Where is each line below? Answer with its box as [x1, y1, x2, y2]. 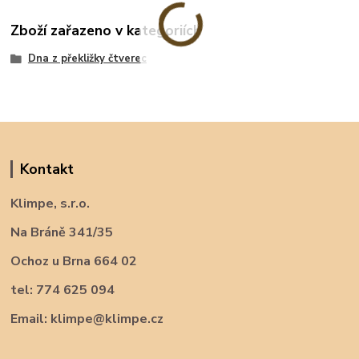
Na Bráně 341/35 [10, 223, 114, 241]
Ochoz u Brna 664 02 [10, 252, 138, 270]
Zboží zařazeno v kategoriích [10, 20, 202, 40]
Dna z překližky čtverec [27, 50, 147, 66]
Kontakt [19, 159, 74, 179]
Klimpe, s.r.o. [10, 194, 91, 212]
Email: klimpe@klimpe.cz [10, 309, 164, 328]
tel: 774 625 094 [10, 280, 115, 299]
